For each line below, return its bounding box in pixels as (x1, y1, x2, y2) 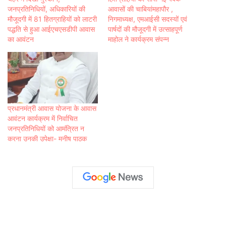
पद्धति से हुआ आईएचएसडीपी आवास (8, 24, 95, 33)
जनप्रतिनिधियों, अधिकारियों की (8, 4, 85, 13)
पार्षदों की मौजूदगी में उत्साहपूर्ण (108, 24, 183, 33)
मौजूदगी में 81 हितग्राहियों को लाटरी (8, 14, 97, 23)
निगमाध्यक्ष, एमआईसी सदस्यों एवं (108, 14, 187, 23)
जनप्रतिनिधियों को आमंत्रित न (8, 124, 84, 133)
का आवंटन (8, 34, 34, 43)
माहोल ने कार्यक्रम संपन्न (108, 34, 171, 43)
